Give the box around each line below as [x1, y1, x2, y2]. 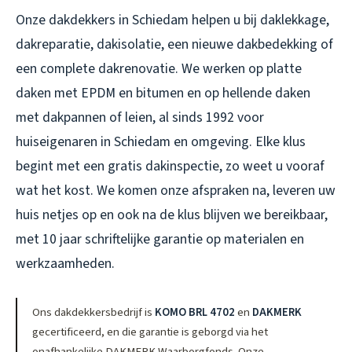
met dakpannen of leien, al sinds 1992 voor [16, 107, 264, 127]
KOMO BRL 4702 [155, 303, 236, 321]
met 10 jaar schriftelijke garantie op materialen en [16, 229, 304, 249]
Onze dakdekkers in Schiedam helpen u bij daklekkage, [16, 9, 329, 30]
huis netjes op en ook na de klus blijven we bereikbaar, [16, 204, 328, 225]
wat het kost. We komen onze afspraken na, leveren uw [16, 180, 335, 200]
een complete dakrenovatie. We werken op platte [16, 58, 302, 79]
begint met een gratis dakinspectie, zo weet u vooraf [16, 156, 324, 176]
